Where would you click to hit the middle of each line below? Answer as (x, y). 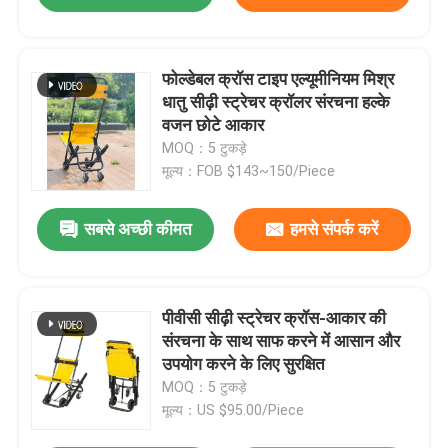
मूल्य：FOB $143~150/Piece (249, 171)
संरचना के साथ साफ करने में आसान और (281, 341)
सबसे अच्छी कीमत (137, 229)
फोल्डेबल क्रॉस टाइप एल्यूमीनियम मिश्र (278, 79)
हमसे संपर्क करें (334, 229)
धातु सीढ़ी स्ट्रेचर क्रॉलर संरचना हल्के (276, 102)
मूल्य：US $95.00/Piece (233, 410)
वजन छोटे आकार (213, 125)
